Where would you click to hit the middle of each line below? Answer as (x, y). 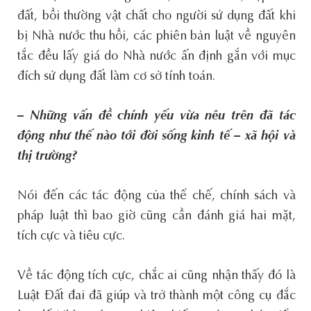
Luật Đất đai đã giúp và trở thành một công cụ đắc (157, 296)
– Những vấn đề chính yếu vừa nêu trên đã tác (157, 116)
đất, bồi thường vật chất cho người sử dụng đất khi (157, 16)
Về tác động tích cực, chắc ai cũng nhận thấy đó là (157, 276)
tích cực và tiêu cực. (72, 236)
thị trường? (48, 157)
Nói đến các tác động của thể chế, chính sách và (157, 196)
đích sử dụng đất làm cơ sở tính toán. (117, 77)
